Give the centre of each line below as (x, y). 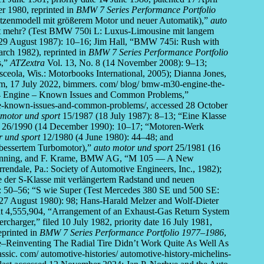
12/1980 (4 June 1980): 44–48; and (107, 137)
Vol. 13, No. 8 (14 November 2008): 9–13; (126, 63)
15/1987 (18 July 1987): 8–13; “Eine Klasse (143, 116)
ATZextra (27, 63)
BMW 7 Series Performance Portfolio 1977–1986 (132, 233)
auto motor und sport (133, 148)
